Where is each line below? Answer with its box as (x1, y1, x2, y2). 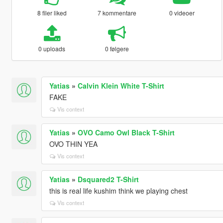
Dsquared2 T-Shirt (77, 174, 139, 184)
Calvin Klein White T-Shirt (77, 80, 164, 91)
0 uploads (38, 44, 66, 53)
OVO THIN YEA (49, 138, 98, 149)
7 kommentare (97, 8, 136, 17)
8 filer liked (37, 8, 67, 17)
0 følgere (105, 44, 129, 53)
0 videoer (169, 8, 195, 17)
